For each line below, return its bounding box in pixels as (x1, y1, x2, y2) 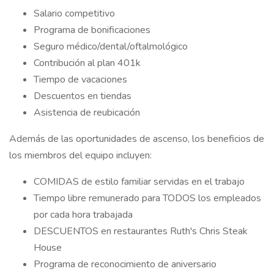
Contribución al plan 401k (34, 56, 141, 70)
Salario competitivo (34, 7, 115, 20)
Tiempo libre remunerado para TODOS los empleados (34, 191, 261, 205)
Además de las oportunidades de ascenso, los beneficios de (9, 132, 264, 146)
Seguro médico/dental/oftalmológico (34, 40, 188, 53)
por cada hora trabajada (34, 208, 133, 221)
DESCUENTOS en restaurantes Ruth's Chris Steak (34, 224, 248, 238)
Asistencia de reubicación (34, 106, 140, 119)
